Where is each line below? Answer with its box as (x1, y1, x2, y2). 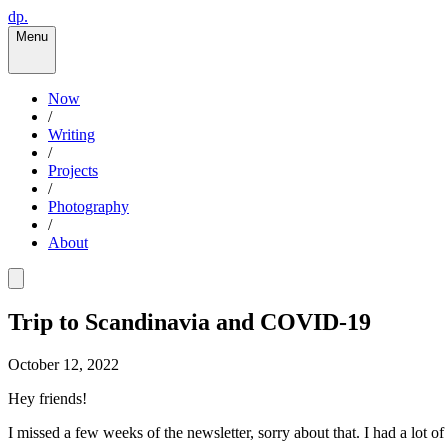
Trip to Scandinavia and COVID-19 (8, 308, 371, 335)
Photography (48, 198, 129, 215)
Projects (48, 162, 98, 179)
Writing (48, 126, 95, 143)
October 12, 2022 (8, 355, 119, 373)
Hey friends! (8, 389, 87, 407)
